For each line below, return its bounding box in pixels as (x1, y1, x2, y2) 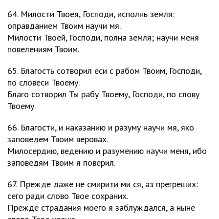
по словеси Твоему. (7, 77, 80, 88)
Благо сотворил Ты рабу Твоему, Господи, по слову (7, 88, 199, 100)
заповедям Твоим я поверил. (7, 157, 115, 168)
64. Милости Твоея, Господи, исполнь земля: (7, 8, 175, 20)
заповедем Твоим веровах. (7, 133, 108, 145)
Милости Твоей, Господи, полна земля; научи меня (7, 32, 199, 43)
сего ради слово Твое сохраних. (7, 190, 128, 201)
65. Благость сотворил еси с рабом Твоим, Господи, (7, 65, 201, 76)
